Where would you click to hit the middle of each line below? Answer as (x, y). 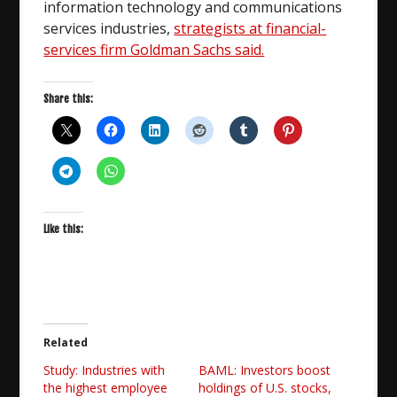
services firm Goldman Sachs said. (154, 49)
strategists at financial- (250, 28)
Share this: (69, 98)
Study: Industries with (105, 370)
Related (66, 342)
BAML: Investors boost (265, 370)
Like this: (64, 229)
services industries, (109, 28)
